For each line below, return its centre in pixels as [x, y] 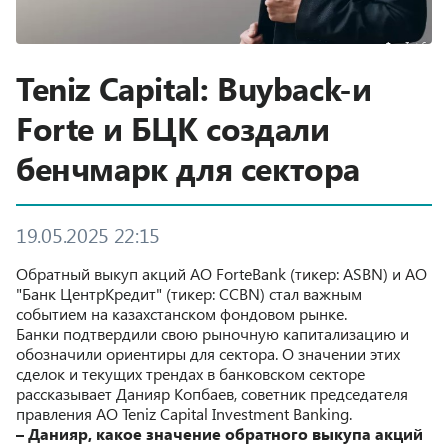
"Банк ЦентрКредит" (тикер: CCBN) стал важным [189, 293]
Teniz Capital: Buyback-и [194, 87]
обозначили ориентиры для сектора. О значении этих [208, 353]
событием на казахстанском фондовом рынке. [181, 313]
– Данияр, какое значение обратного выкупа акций [219, 433]
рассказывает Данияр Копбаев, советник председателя [212, 393]
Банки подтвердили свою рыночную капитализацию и [212, 333]
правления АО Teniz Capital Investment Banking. [184, 413]
